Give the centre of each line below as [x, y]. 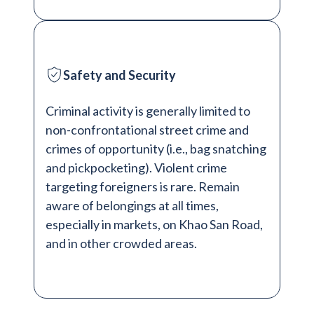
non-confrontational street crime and [147, 130]
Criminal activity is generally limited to [148, 111]
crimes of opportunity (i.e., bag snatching [156, 149]
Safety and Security [120, 75]
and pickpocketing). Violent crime [136, 168]
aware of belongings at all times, [132, 206]
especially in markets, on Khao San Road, [154, 225]
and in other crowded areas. [121, 244]
